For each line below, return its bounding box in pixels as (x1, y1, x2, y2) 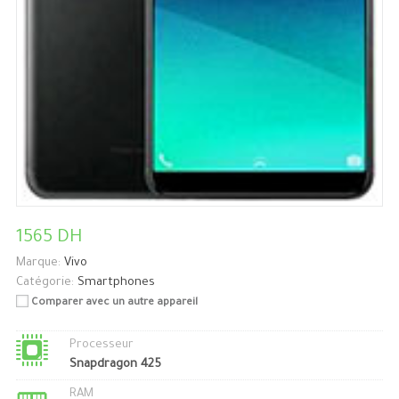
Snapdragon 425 (69, 358, 161, 372)
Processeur (69, 338, 134, 353)
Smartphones (77, 276, 155, 290)
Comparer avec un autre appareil (30, 297, 198, 310)
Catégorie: (15, 276, 74, 290)
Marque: (15, 256, 61, 271)
